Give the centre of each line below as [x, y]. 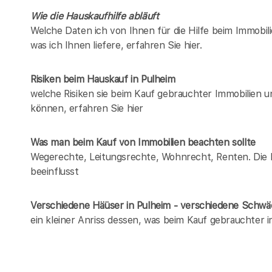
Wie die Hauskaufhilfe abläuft [95, 16]
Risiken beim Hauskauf [79, 79]
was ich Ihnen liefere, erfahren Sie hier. [116, 45]
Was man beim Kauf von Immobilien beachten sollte [143, 142]
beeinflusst [55, 171]
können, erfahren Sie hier [87, 108]
